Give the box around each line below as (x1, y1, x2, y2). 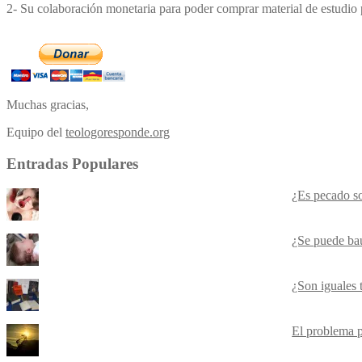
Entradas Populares (6, 154, 138, 172)
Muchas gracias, (6, 98, 89, 112)
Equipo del (6, 125, 65, 140)
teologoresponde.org (65, 125, 170, 140)
